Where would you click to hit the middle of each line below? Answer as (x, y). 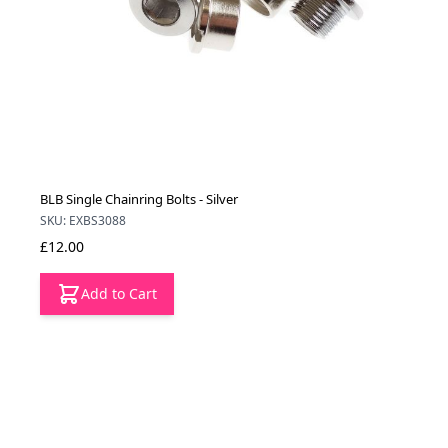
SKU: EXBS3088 (83, 221)
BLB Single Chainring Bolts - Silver (139, 199)
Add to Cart (119, 294)
